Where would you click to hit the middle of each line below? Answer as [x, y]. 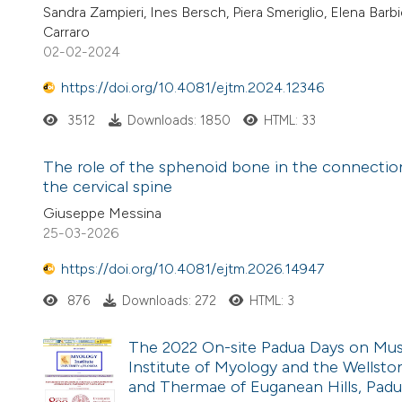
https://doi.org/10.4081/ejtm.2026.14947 [192, 269]
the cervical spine [108, 186]
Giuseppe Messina [102, 213]
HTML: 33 [290, 120]
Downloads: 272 [169, 301]
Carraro [66, 31]
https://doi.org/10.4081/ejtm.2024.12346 [192, 88]
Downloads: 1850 [179, 120]
